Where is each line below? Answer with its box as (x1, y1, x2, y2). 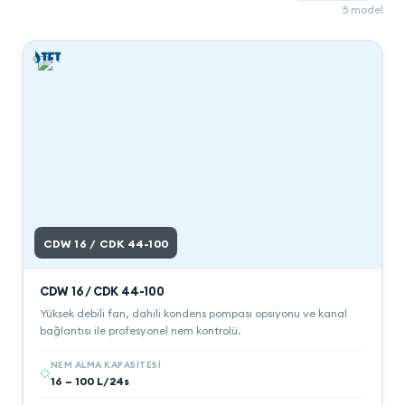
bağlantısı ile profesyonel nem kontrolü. (39, 323, 240, 337)
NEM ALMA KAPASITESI (50, 358, 161, 371)
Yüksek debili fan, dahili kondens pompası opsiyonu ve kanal (39, 306, 347, 320)
